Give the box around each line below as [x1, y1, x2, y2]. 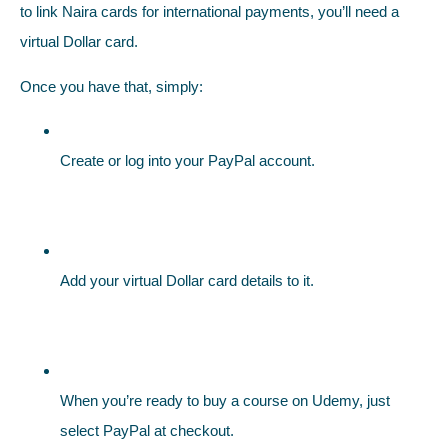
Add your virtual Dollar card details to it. [60, 272, 314, 290]
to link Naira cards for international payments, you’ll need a [20, 3, 399, 21]
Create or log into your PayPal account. [60, 152, 315, 170]
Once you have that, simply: [20, 77, 203, 95]
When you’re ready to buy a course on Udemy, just [60, 392, 390, 410]
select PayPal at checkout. [60, 422, 234, 440]
